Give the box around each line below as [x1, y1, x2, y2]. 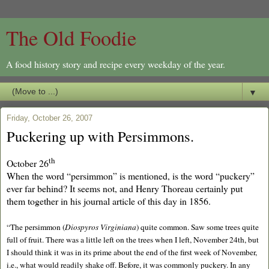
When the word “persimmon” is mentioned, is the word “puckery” [7, 169, 255, 183]
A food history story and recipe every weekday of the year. [6, 58, 225, 70]
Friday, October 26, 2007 [7, 113, 92, 122]
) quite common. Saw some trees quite [136, 222, 259, 233]
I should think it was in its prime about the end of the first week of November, [7, 247, 257, 258]
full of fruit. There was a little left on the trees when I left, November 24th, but [7, 234, 259, 246]
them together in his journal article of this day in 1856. [7, 195, 211, 208]
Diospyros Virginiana [65, 222, 136, 233]
